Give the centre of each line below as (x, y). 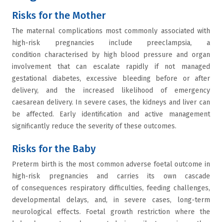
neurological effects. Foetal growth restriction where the (111, 212)
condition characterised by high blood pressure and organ (111, 55)
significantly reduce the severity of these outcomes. (95, 126)
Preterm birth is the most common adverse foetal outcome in (111, 164)
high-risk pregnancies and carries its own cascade (111, 176)
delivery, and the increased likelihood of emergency (111, 90)
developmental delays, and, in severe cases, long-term (111, 200)
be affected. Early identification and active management (111, 114)
